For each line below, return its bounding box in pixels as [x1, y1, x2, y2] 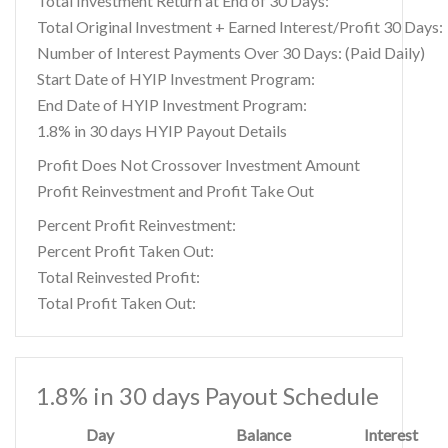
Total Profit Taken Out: [37, 293, 196, 312]
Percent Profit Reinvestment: [37, 215, 236, 234]
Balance [236, 425, 291, 444]
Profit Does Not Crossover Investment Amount [37, 155, 360, 174]
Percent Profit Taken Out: [37, 241, 214, 260]
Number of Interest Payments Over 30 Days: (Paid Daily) [37, 43, 425, 62]
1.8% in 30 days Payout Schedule [36, 381, 379, 410]
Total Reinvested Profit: [37, 267, 200, 286]
